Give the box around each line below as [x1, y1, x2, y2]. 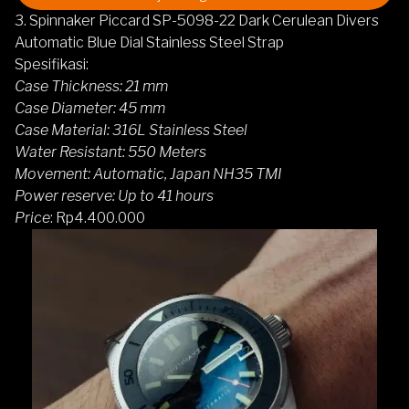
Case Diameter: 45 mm [15, 99, 165, 117]
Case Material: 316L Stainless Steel [15, 121, 247, 139]
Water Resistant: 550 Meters [15, 142, 206, 161]
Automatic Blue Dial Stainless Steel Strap [15, 33, 284, 51]
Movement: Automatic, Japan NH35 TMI [15, 164, 282, 183]
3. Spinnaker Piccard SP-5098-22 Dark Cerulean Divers [15, 11, 379, 29]
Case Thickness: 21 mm [15, 77, 168, 95]
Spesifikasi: [15, 55, 89, 73]
